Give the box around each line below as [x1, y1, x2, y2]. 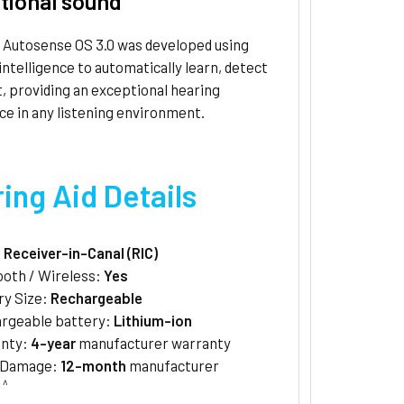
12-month [60, 356, 127, 375]
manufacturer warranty [76, 334, 232, 353]
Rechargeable [50, 289, 143, 308]
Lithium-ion [114, 311, 193, 330]
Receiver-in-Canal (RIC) [4, 243, 159, 262]
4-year [31, 334, 77, 353]
